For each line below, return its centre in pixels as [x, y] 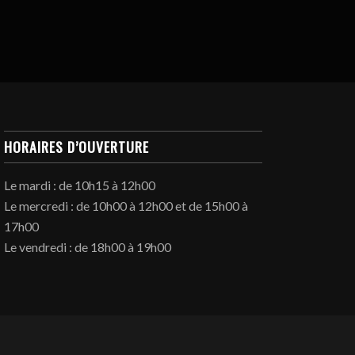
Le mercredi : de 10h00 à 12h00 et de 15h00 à [126, 205]
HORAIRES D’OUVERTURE [77, 146]
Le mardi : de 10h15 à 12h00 [80, 185]
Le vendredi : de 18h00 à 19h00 [88, 246]
